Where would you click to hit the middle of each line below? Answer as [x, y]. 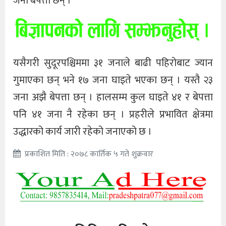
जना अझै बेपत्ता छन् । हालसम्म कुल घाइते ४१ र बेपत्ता [113, 98]
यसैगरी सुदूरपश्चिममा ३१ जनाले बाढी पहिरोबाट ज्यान [113, 63]
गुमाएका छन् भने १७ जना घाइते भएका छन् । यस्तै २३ [113, 80]
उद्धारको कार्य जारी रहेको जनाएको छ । [82, 132]
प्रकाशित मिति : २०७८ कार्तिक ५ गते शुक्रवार [89, 154]
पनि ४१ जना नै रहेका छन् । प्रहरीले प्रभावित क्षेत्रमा [113, 115]
